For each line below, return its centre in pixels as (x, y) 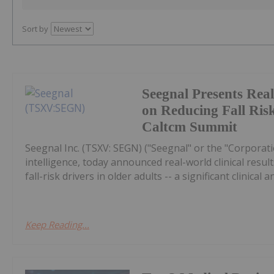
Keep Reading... (57, 225)
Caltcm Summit (190, 127)
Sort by (35, 29)
